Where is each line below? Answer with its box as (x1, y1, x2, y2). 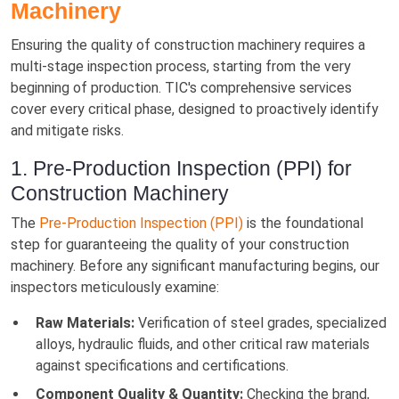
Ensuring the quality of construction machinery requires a (11, 36, 365, 53)
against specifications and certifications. (36, 356, 289, 374)
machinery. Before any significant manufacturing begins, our (11, 256, 379, 274)
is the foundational (243, 214, 363, 232)
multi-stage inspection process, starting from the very (11, 57, 351, 75)
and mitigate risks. (11, 121, 124, 139)
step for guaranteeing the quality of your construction (11, 235, 349, 253)
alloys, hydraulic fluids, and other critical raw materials (36, 335, 370, 353)
